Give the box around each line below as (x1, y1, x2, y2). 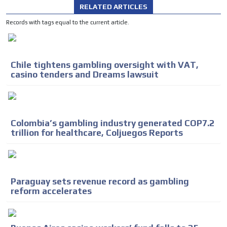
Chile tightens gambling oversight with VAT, (11, 59, 199, 70)
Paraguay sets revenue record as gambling (11, 176, 189, 186)
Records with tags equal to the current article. (6, 19, 129, 25)
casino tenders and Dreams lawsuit (11, 69, 159, 80)
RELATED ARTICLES (80, 2, 147, 11)
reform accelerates (11, 185, 92, 196)
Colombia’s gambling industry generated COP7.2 (11, 118, 214, 128)
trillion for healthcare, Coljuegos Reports (11, 127, 183, 138)
